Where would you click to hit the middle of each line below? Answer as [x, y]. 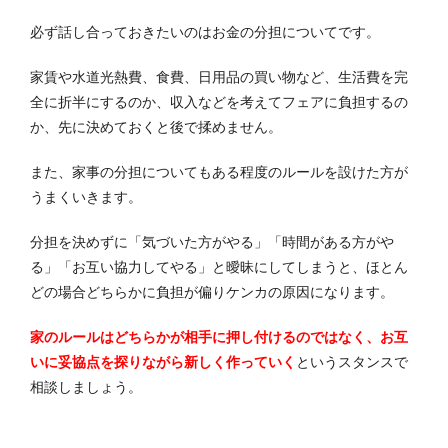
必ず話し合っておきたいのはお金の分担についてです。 [205, 31]
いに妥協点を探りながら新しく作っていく [163, 361]
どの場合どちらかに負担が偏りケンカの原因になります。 [212, 291]
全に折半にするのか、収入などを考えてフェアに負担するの [219, 101]
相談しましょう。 [86, 386]
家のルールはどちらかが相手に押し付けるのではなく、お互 [219, 336]
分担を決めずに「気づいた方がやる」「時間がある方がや [212, 241]
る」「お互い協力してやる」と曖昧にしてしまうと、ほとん [219, 266]
